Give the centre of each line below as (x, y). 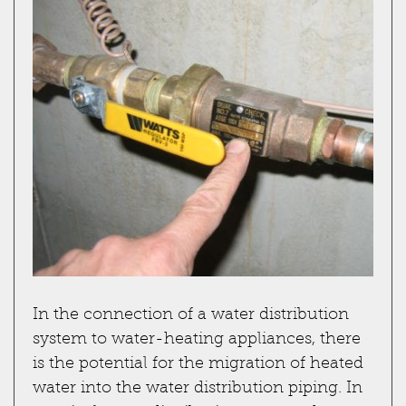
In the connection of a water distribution (191, 315)
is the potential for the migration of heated (198, 364)
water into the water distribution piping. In (198, 388)
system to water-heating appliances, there (197, 339)
